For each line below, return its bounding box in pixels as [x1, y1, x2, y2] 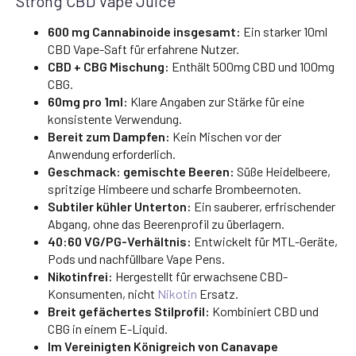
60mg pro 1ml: [48, 93, 128, 109]
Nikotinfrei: [48, 268, 113, 284]
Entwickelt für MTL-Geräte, [192, 233, 338, 249]
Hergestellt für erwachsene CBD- [113, 268, 288, 284]
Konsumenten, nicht [48, 285, 157, 301]
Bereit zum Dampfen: [48, 128, 170, 144]
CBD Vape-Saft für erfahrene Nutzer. [48, 41, 239, 56]
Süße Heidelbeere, [234, 163, 331, 179]
